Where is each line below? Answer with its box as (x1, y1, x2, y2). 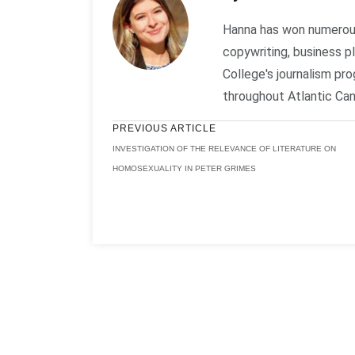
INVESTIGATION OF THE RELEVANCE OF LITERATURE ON (113, 144, 336, 153)
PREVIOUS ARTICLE (113, 123, 216, 134)
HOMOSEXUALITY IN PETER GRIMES (113, 164, 256, 173)
